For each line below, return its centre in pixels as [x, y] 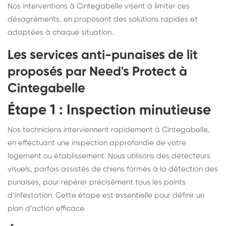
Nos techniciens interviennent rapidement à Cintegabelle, [108, 130]
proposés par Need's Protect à [97, 72]
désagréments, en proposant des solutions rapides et [103, 19]
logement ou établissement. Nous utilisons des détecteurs [109, 156]
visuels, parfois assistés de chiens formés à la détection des [113, 169]
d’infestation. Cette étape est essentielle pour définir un [106, 195]
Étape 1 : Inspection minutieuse [109, 110]
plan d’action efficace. [46, 208]
